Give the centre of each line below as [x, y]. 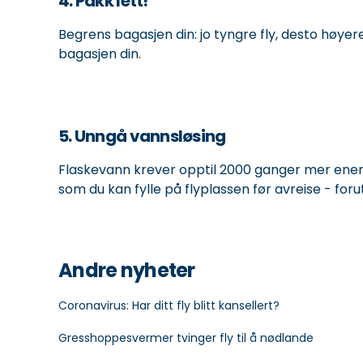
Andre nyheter [127, 270]
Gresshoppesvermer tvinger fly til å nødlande [186, 338]
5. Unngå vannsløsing [142, 136]
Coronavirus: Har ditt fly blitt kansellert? [169, 305]
